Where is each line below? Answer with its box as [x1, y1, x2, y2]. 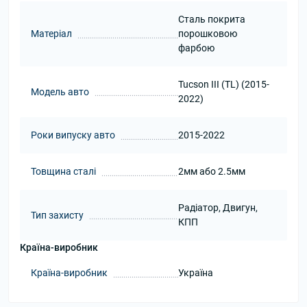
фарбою [177, 42, 214, 53]
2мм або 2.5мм [177, 166, 245, 177]
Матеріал [31, 28, 72, 39]
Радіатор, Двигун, [177, 202, 258, 213]
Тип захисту [31, 209, 84, 221]
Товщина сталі [31, 166, 96, 177]
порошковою [177, 28, 237, 39]
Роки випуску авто [31, 130, 115, 140]
